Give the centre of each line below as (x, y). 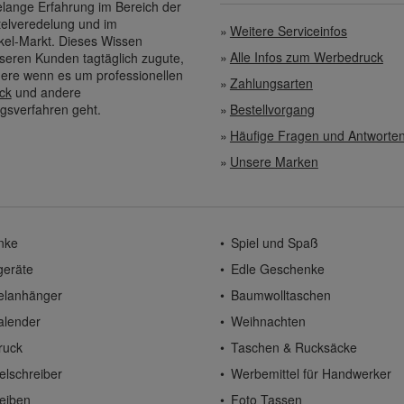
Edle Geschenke (277, 269)
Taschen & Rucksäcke (294, 348)
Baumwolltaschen (280, 295)
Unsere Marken (274, 162)
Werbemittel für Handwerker (311, 374)
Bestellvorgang (272, 110)
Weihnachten (268, 321)
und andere (46, 92)
